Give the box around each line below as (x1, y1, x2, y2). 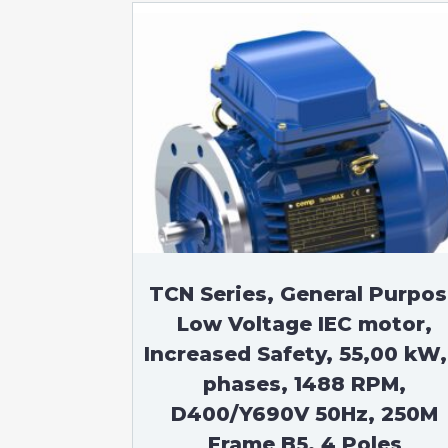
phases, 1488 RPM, (203, 372, 407, 396)
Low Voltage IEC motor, (177, 312, 433, 336)
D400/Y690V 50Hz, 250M (171, 402, 439, 426)
